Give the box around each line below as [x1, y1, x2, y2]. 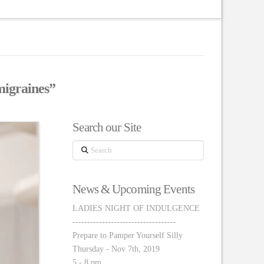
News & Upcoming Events [72, 181, 194, 196]
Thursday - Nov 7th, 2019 [72, 245, 160, 254]
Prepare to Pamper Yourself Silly [72, 231, 183, 240]
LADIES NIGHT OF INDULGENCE [72, 204, 200, 213]
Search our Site [72, 120, 141, 135]
